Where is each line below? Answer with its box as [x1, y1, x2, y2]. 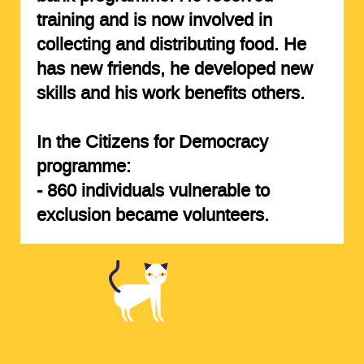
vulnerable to [163, 179, 270, 202]
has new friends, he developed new [36, 57, 313, 80]
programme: [36, 154, 131, 178]
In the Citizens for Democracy [36, 130, 268, 154]
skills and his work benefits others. [36, 81, 305, 105]
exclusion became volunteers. [36, 203, 269, 227]
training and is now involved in [36, 8, 272, 32]
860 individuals [46, 179, 164, 202]
